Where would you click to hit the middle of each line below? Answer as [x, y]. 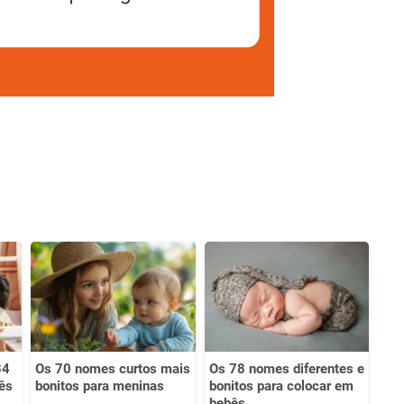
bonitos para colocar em [281, 386]
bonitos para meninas [100, 386]
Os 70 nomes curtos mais [113, 368]
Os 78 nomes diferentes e [286, 368]
